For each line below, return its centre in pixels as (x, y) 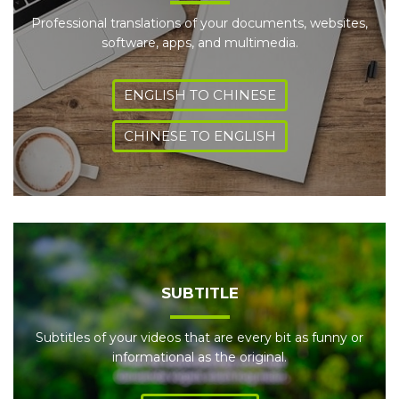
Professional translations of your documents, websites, (199, 23)
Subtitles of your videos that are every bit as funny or (199, 338)
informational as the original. (199, 357)
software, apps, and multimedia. (199, 43)
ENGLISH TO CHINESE (199, 95)
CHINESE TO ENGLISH (199, 136)
